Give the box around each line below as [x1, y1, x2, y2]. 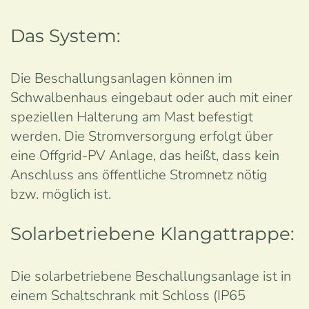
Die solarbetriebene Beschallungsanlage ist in [10, 267, 291, 286]
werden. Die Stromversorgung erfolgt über [10, 127, 273, 146]
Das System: [10, 25, 121, 47]
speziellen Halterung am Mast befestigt [10, 108, 253, 126]
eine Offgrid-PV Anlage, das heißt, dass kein [10, 146, 279, 165]
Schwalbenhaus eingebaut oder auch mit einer [10, 88, 292, 107]
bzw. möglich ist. [10, 185, 111, 203]
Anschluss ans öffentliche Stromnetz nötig [10, 166, 268, 184]
